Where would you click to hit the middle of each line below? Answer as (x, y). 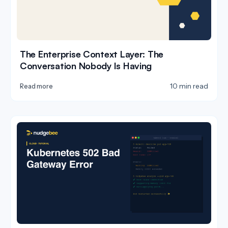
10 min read (189, 86)
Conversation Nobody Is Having (86, 65)
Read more (36, 86)
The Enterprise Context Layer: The (92, 54)
